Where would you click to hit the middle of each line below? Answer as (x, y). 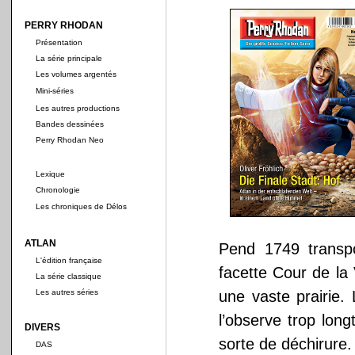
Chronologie (58, 190)
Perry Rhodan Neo (70, 140)
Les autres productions (78, 108)
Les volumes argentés (76, 74)
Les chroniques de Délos (81, 206)
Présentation (59, 42)
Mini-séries (55, 91)
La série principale (69, 58)
